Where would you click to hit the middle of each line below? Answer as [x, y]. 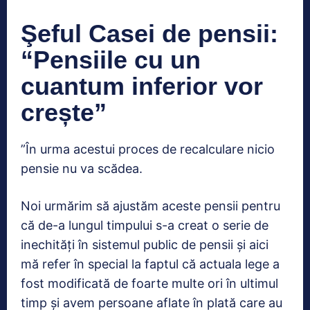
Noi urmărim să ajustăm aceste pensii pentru [151, 206]
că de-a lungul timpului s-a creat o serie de [145, 225]
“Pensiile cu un [111, 60]
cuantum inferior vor [142, 86]
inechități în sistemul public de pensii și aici [145, 244]
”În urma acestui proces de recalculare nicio [148, 149]
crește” [64, 112]
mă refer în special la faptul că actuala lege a [150, 264]
